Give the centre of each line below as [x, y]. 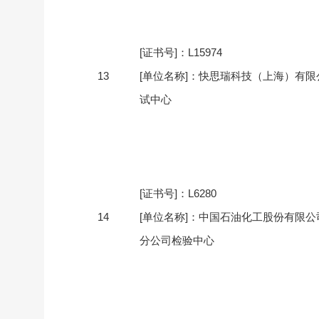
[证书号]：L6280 [178, 193]
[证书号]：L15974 [181, 52]
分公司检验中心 [177, 240]
